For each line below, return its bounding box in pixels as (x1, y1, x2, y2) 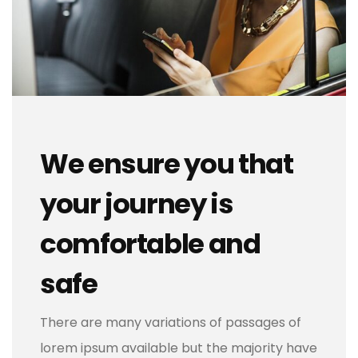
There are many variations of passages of (40, 313, 301, 332)
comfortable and (40, 225, 261, 264)
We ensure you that (40, 145, 293, 184)
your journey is (40, 185, 233, 224)
